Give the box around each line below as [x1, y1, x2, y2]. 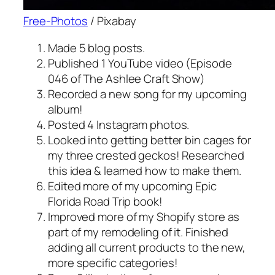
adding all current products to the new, [48, 239, 246, 255]
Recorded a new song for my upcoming [48, 85, 247, 102]
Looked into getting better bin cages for [48, 131, 251, 148]
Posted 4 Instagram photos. [48, 116, 190, 133]
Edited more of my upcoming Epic [48, 177, 217, 194]
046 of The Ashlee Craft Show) [48, 70, 206, 87]
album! [48, 101, 83, 117]
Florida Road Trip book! [48, 193, 163, 209]
